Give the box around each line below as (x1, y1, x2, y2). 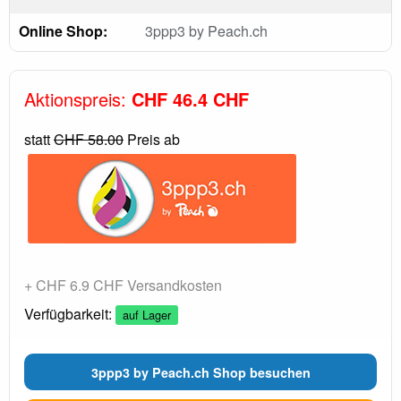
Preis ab (124, 129, 180, 149)
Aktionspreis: (24, 86, 132, 112)
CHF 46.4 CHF (132, 86, 249, 112)
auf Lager (123, 306, 171, 323)
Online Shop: (19, 21, 107, 41)
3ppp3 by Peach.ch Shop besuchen (90, 363, 311, 381)
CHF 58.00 (54, 129, 124, 149)
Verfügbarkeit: (24, 303, 115, 324)
